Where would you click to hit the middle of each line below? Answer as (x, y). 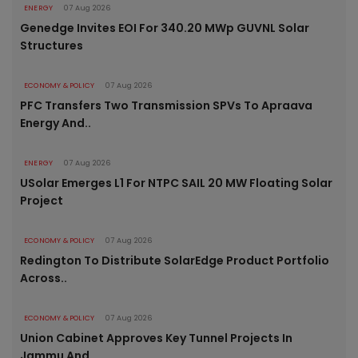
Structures (52, 46)
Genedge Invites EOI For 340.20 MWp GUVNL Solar (165, 28)
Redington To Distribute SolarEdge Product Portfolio (175, 261)
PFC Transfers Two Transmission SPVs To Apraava (166, 106)
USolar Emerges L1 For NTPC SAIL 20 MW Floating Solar (176, 183)
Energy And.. (56, 123)
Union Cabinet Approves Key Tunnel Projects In (156, 338)
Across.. (44, 278)
